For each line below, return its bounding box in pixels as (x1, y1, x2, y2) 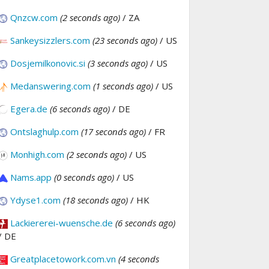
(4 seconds (118, 252, 159, 265)
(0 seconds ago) (54, 171, 114, 183)
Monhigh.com (10, 148, 64, 160)
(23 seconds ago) (92, 34, 157, 46)
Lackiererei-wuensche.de (10, 216, 113, 229)
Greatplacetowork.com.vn (10, 252, 116, 265)
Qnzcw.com (10, 11, 58, 23)
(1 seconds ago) (93, 79, 153, 92)
